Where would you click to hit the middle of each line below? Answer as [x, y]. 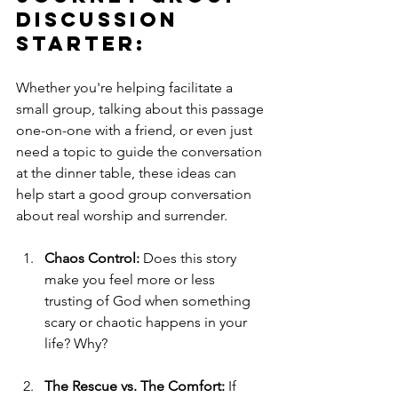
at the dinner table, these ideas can [128, 173]
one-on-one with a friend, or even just [136, 131]
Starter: [86, 44]
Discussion [102, 20]
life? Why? [76, 344]
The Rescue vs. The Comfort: [135, 386]
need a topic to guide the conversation [141, 152]
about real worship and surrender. [122, 216]
